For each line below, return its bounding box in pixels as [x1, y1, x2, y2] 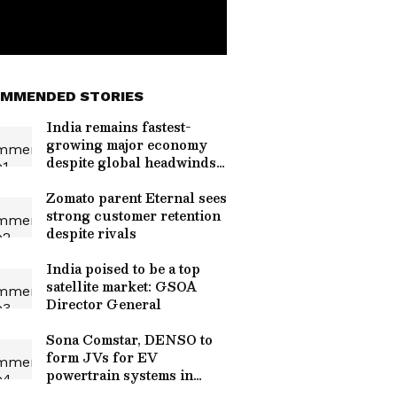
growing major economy [46, 134, 207, 155]
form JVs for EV [46, 346, 158, 368]
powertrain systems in [46, 364, 193, 385]
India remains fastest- [46, 116, 191, 137]
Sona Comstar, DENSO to [46, 329, 213, 350]
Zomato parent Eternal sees [46, 187, 227, 208]
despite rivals [46, 222, 136, 244]
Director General [46, 293, 161, 315]
